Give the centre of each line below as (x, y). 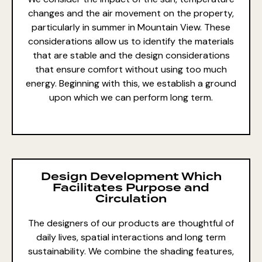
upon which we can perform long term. (131, 98)
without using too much (175, 70)
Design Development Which (131, 177)
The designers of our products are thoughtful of (131, 223)
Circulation (131, 199)
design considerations (182, 56)
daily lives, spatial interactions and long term (131, 237)
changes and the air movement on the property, (131, 13)
